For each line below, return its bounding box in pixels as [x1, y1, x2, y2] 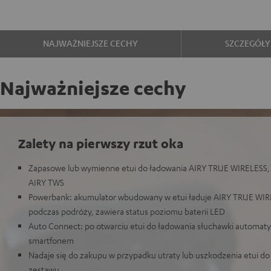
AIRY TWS [28, 177, 64, 188]
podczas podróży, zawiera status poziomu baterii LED [28, 206, 225, 217]
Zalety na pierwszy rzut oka [18, 135, 183, 151]
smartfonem [28, 235, 74, 246]
